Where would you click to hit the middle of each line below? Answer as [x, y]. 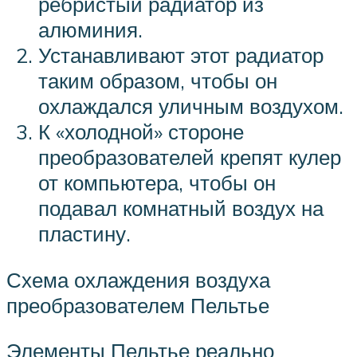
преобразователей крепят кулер [190, 157]
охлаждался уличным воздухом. [191, 106]
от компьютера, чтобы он [157, 183]
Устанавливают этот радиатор [181, 55]
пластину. [84, 234]
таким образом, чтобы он [158, 81]
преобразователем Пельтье [138, 305]
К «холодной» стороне [141, 132]
